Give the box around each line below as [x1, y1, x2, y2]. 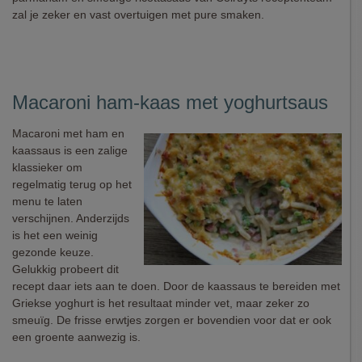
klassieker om [12, 161, 82, 174]
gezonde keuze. [12, 246, 94, 259]
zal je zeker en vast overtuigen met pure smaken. [12, 8, 264, 21]
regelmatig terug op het [12, 178, 132, 191]
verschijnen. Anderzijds [12, 212, 129, 225]
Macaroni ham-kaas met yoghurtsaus [12, 91, 328, 113]
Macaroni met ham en [12, 127, 124, 140]
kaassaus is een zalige [12, 144, 128, 157]
